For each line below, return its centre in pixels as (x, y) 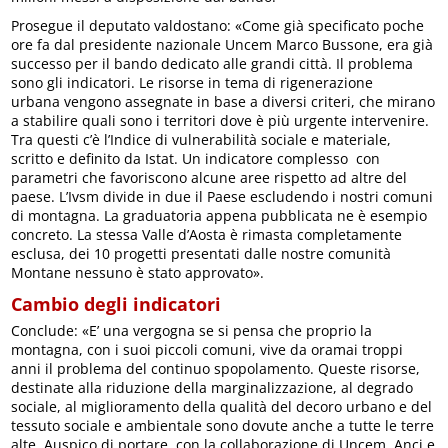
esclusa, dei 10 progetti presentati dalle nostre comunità (201, 253)
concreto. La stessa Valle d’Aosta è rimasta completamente (207, 234)
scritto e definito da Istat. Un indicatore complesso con (196, 158)
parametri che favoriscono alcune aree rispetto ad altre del (209, 177)
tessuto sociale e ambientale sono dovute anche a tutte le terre (223, 425)
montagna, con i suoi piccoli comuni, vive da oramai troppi (207, 349)
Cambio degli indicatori (116, 303)
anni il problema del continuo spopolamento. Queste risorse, (216, 368)
